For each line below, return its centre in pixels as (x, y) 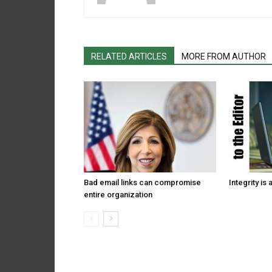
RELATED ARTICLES (129, 56)
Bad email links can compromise (142, 182)
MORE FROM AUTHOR (224, 56)
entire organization (118, 195)
